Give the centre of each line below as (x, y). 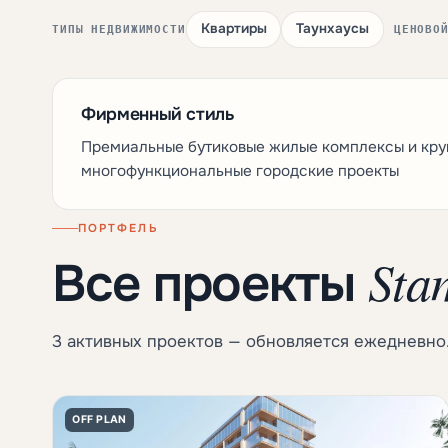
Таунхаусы (333, 29)
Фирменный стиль (157, 114)
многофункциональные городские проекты (240, 171)
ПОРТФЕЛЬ (118, 228)
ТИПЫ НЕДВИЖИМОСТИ (119, 29)
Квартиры (233, 29)
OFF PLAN (99, 419)
